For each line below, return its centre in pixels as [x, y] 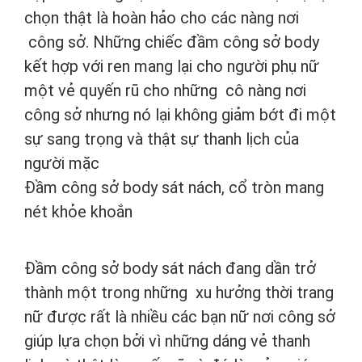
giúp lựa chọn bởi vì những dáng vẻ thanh [167, 341]
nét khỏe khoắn [78, 212]
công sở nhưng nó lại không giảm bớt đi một [180, 115]
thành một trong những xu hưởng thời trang [179, 293]
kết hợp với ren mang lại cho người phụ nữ [172, 67]
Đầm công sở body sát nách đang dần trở [170, 269]
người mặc [62, 164]
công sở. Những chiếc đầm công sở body [172, 42]
